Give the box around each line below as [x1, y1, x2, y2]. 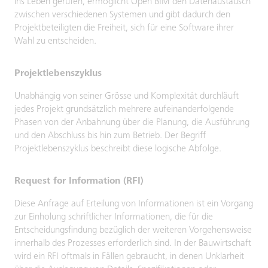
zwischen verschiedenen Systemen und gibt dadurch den [14, 10, 230, 20]
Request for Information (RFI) [14, 176, 144, 186]
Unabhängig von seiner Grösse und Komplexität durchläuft [14, 92, 239, 101]
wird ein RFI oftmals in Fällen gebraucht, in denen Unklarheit [14, 252, 244, 261]
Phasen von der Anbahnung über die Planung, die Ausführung [14, 118, 249, 127]
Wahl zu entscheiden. [14, 36, 96, 46]
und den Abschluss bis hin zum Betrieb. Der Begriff [14, 131, 206, 141]
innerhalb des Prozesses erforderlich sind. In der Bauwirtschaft [14, 239, 251, 248]
